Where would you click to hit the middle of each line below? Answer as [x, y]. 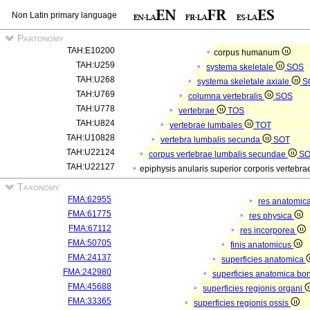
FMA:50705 [90, 243]
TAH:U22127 [91, 167]
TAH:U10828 [91, 138]
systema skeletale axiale [244, 82]
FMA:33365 [90, 301]
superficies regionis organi [254, 289]
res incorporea [268, 230]
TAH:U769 [95, 94]
